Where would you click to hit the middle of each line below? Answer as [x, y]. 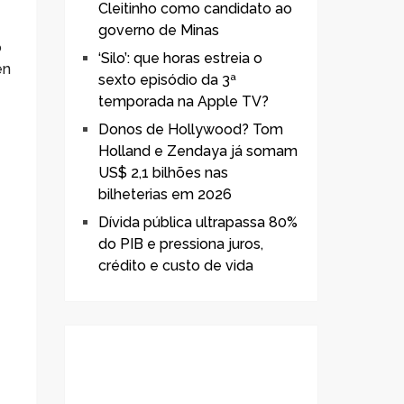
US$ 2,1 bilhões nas [163, 173]
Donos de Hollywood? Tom [191, 129]
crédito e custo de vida [176, 266]
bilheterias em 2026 [165, 194]
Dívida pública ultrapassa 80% [198, 222]
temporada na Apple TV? [184, 101]
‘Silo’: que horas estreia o [180, 58]
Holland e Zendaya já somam [198, 151]
